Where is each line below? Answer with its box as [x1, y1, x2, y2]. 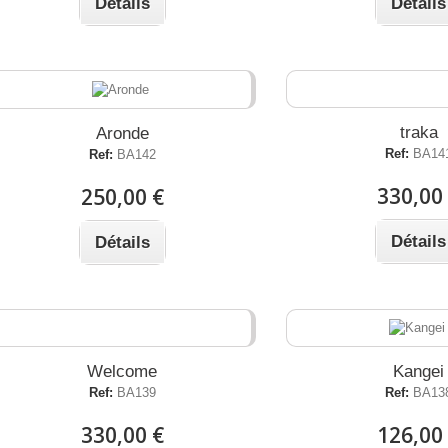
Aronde [95, 123, 149, 143]
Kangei [393, 362, 445, 382]
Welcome [87, 361, 158, 381]
